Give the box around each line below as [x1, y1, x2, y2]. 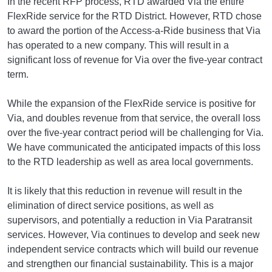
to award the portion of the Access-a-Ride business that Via [7, 25, 260, 36]
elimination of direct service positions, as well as [7, 200, 214, 211]
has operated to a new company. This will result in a [7, 40, 229, 51]
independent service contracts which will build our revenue [7, 244, 259, 255]
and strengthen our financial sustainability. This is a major [7, 259, 253, 270]
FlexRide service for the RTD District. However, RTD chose [7, 11, 262, 22]
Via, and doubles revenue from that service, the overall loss [7, 113, 260, 124]
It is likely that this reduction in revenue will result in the [7, 186, 242, 197]
